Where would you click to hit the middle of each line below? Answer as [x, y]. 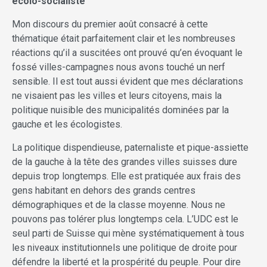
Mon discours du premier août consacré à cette [110, 24]
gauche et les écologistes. [67, 124]
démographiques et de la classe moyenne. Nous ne [119, 204]
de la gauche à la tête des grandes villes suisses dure [125, 162]
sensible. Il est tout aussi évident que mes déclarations [128, 81]
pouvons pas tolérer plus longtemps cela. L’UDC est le [125, 219]
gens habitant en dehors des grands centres [104, 190]
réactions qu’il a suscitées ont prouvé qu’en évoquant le [127, 52]
